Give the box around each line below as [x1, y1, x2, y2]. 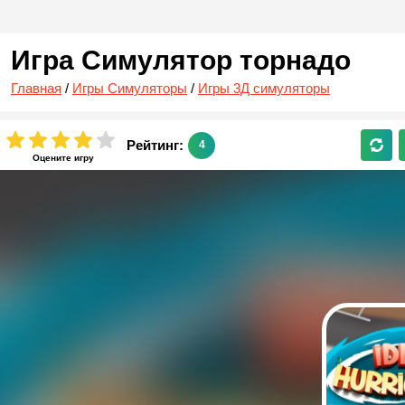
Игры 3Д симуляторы [198, 80, 330, 96]
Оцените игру [32, 152, 94, 163]
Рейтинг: [127, 137, 184, 153]
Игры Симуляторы [72, 80, 187, 96]
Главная [11, 80, 61, 96]
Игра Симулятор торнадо [11, 45, 351, 75]
